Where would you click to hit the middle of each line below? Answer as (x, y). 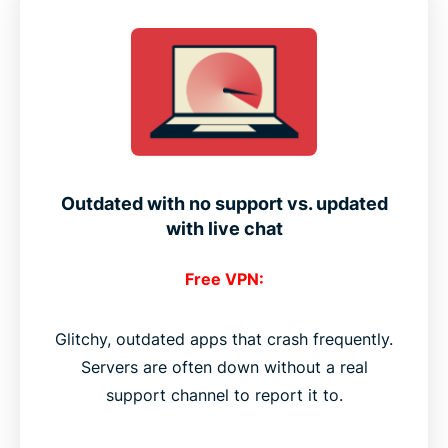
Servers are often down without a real (224, 367)
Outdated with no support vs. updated (224, 204)
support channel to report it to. (224, 395)
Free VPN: (224, 279)
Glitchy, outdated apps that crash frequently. (224, 339)
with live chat (224, 229)
